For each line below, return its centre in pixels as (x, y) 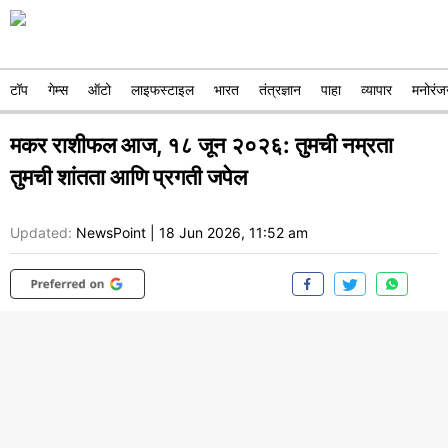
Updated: (41, 233)
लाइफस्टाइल (162, 89)
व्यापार (376, 89)
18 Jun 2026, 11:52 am (233, 233)
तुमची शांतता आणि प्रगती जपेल (128, 177)
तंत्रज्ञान (280, 89)
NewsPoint (111, 233)
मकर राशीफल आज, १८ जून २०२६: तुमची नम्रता (201, 145)
